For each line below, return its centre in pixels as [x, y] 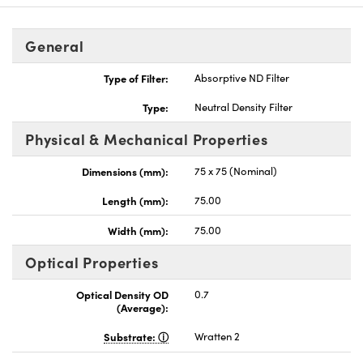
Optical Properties [92, 262]
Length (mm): [135, 200]
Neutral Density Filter [243, 107]
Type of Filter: [136, 77]
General [55, 45]
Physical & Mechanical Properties [147, 139]
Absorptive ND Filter [242, 77]
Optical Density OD [122, 294]
